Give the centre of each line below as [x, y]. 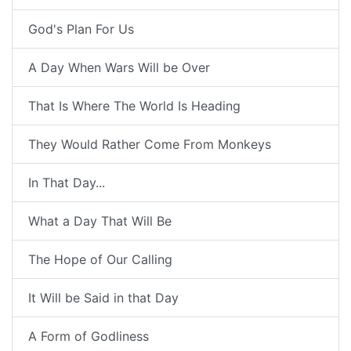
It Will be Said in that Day [103, 298]
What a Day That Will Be [100, 221]
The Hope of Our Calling [100, 260]
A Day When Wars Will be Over [119, 68]
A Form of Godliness [89, 337]
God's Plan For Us [81, 29]
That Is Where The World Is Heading [134, 106]
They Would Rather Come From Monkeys [150, 145]
